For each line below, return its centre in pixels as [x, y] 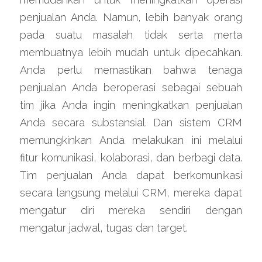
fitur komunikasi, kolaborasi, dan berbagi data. [131, 158]
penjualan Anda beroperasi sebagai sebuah [131, 87]
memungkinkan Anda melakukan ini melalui [131, 140]
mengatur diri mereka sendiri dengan [131, 210]
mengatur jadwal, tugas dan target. [104, 228]
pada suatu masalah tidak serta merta [131, 35]
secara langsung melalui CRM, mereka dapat [131, 193]
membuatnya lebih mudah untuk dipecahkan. [131, 52]
